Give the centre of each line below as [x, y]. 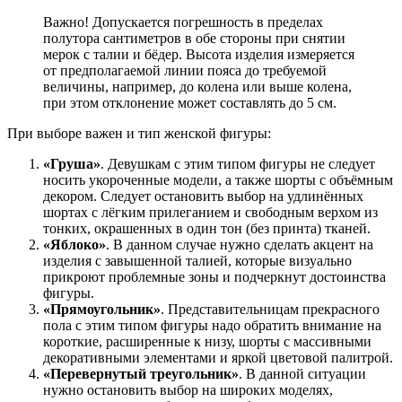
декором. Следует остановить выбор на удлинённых [203, 197]
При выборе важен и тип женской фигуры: [139, 134]
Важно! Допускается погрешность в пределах [183, 22]
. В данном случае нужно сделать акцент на [240, 245]
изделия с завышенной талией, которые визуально [197, 261]
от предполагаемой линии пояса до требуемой [185, 71]
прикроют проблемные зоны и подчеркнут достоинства [214, 277]
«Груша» [72, 164]
